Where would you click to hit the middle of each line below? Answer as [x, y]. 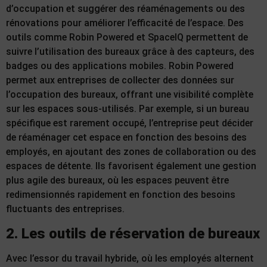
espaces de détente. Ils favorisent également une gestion [131, 166]
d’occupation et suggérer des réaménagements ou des [125, 9]
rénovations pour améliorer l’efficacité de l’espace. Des [125, 23]
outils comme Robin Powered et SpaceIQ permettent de [127, 38]
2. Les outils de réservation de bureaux [133, 233]
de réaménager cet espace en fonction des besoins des [126, 138]
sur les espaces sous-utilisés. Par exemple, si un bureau [128, 109]
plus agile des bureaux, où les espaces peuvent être [117, 181]
